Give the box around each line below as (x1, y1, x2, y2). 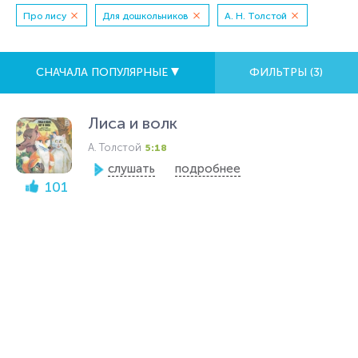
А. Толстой (88, 141, 141, 153)
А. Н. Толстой (225, 10, 287, 22)
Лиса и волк (88, 113, 177, 133)
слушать (108, 161, 155, 176)
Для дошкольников (102, 10, 189, 22)
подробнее (175, 161, 241, 176)
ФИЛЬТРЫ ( (249, 66, 314, 79)
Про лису (23, 10, 66, 22)
